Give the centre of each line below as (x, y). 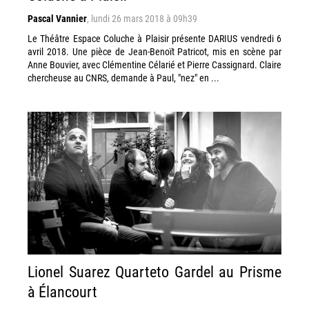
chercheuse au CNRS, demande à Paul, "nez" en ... (123, 78)
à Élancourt (62, 291)
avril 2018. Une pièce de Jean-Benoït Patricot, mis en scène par (154, 51)
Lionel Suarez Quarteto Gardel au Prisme (154, 271)
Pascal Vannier (57, 18)
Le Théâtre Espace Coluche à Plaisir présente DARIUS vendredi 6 (154, 38)
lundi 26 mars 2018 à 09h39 (144, 18)
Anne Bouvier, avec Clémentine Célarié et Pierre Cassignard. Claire (154, 64)
